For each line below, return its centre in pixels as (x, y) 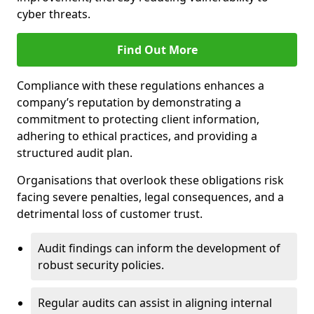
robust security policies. (101, 265)
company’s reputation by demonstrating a (129, 102)
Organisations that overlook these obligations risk (150, 180)
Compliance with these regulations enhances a (141, 86)
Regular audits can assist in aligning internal (155, 303)
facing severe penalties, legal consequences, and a (150, 197)
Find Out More (157, 50)
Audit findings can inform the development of (159, 248)
